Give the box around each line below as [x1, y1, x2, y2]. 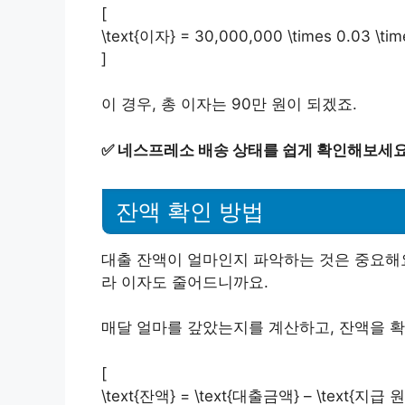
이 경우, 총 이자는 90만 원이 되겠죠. [101, 95, 357, 114]
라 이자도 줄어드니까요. [101, 272, 268, 291]
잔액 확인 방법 [116, 198, 264, 224]
